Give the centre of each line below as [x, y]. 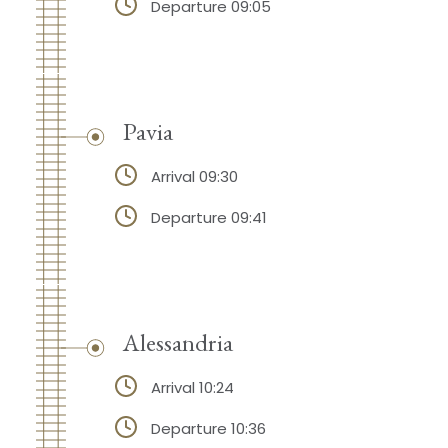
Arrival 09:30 [194, 177]
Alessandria [177, 342]
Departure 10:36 [208, 428]
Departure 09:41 [208, 218]
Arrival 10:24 [192, 388]
